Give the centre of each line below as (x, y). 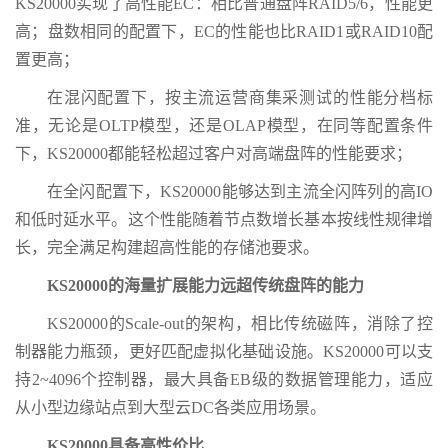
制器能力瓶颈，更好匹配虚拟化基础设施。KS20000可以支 (224, 352)
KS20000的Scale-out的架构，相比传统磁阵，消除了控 (240, 324)
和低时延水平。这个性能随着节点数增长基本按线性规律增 (224, 220)
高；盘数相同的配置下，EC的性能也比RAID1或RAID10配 (224, 32)
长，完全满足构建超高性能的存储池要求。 (167, 248)
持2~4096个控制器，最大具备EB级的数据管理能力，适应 (224, 380)
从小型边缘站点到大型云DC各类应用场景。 (170, 408)
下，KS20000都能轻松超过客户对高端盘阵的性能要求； (213, 154)
